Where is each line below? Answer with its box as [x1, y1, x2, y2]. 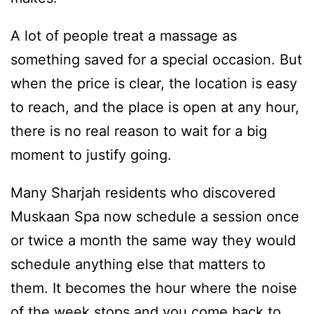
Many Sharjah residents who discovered [11, 184, 275, 201]
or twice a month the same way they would [11, 231, 296, 249]
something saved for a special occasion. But [11, 50, 302, 68]
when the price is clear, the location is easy [11, 74, 297, 92]
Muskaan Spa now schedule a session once [11, 207, 299, 225]
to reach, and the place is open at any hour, [11, 98, 299, 116]
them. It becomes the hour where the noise [11, 279, 297, 296]
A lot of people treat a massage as [11, 27, 237, 44]
